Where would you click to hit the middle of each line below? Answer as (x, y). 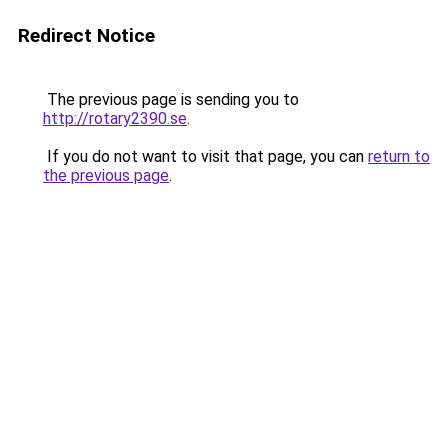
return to (399, 156)
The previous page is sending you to (171, 99)
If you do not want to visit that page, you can (205, 156)
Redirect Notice (86, 35)
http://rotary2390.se (115, 118)
